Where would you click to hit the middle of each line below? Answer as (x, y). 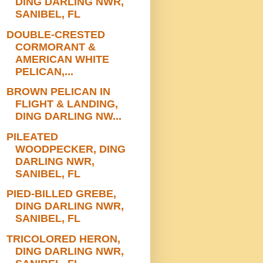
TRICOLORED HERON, (63, 239)
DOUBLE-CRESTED (55, 34)
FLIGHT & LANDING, (66, 104)
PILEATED (32, 136)
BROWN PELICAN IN (58, 92)
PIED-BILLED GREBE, (61, 194)
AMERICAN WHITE (62, 59)
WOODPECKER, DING (70, 149)
